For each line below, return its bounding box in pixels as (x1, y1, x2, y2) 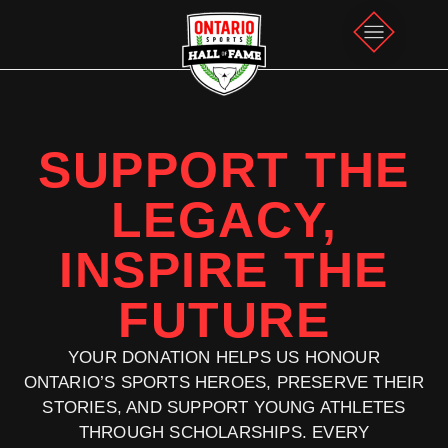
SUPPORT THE (38, 142, 410, 198)
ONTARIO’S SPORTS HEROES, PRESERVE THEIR (23, 373, 425, 392)
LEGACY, (110, 192, 338, 248)
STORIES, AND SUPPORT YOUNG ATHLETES (42, 398, 406, 417)
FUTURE (118, 292, 330, 348)
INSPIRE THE (59, 242, 389, 298)
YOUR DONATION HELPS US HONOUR (68, 348, 380, 367)
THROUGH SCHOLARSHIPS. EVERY (78, 423, 370, 442)
